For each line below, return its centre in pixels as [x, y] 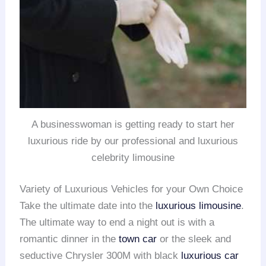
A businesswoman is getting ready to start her [133, 124]
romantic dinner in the [69, 239]
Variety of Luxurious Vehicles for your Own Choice [132, 189]
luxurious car [210, 256]
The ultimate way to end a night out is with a [117, 223]
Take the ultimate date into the [88, 206]
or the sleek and [194, 239]
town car [138, 239]
